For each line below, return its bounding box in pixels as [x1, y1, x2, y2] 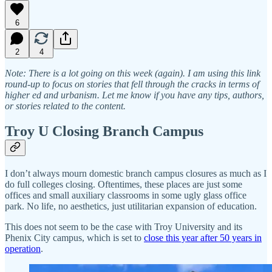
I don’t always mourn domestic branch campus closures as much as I [5, 168, 267, 179]
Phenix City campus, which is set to [5, 233, 144, 243]
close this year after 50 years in [144, 233, 262, 243]
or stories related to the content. [5, 100, 126, 111]
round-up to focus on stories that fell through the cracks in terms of [5, 78, 259, 89]
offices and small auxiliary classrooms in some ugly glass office [5, 190, 246, 201]
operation [5, 243, 41, 254]
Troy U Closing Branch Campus [5, 123, 203, 140]
